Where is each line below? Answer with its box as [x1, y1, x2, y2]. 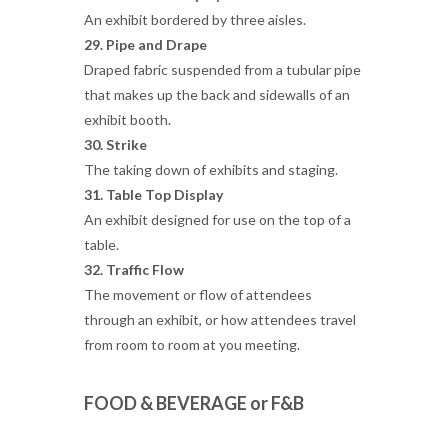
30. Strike [84, 136, 147, 153]
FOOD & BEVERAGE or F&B [84, 392, 304, 414]
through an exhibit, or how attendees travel [84, 311, 356, 328]
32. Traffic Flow [84, 261, 184, 278]
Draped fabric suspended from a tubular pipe [84, 61, 361, 78]
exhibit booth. [84, 111, 171, 128]
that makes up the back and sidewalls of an [84, 86, 350, 103]
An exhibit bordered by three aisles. [84, 11, 306, 28]
